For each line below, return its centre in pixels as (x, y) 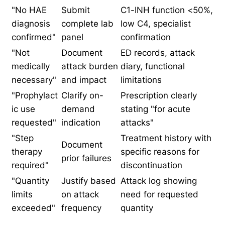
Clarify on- (82, 95)
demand (78, 109)
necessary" (34, 80)
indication (81, 122)
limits (22, 194)
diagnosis (31, 23)
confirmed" (34, 37)
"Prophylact (35, 95)
